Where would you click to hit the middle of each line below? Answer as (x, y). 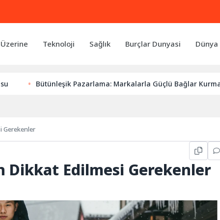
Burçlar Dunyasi (153, 44)
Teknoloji (59, 44)
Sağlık (100, 44)
